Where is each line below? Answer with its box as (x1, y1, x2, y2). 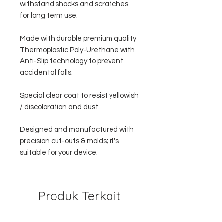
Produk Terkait (38, 187, 120, 203)
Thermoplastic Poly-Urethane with (20, 46, 135, 54)
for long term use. (20, 11, 78, 19)
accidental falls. (20, 68, 73, 76)
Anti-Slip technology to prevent (20, 57, 123, 65)
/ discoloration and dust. (20, 103, 100, 111)
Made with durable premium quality (20, 34, 136, 42)
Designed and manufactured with (20, 125, 134, 133)
